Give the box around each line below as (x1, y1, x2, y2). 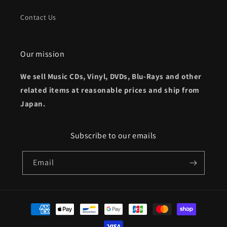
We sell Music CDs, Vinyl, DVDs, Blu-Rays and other (20, 71, 202, 81)
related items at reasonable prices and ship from (20, 85, 200, 95)
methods (17, 213, 47, 223)
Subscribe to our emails (70, 130, 157, 141)
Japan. (20, 99, 46, 108)
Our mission (20, 49, 65, 59)
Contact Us (20, 13, 56, 22)
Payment (17, 200, 47, 209)
